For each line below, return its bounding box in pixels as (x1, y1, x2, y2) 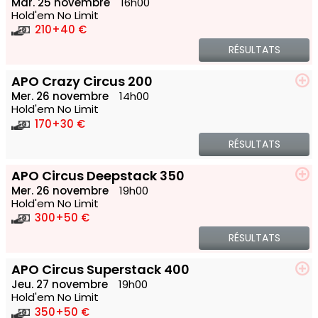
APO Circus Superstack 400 (11, 261, 190, 279)
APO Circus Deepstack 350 (11, 166, 185, 185)
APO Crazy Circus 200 (11, 72, 153, 91)
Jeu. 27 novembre (11, 277, 108, 292)
